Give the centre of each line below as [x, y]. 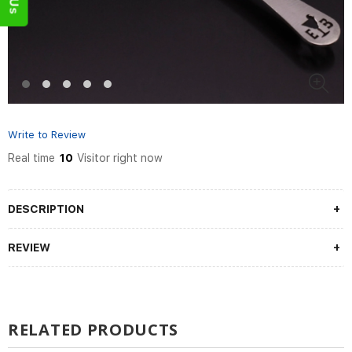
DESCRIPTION [46, 209]
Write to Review [47, 135]
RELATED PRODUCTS [93, 330]
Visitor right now [119, 158]
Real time [33, 158]
